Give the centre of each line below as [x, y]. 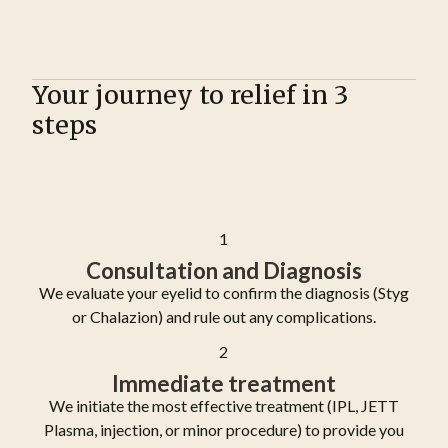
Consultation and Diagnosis [224, 271]
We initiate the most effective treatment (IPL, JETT [224, 405]
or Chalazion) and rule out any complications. [224, 317]
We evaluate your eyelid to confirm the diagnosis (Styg [224, 293]
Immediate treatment [224, 383]
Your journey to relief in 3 [190, 95]
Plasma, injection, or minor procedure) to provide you [224, 429]
